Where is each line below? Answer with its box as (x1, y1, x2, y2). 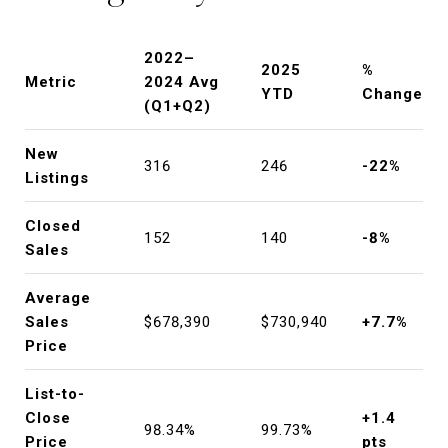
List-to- (25, 384, 85, 403)
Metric (25, 72, 77, 91)
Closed (25, 216, 81, 235)
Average (25, 288, 91, 307)
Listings (25, 168, 89, 187)
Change (361, 84, 423, 103)
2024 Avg (143, 72, 219, 91)
